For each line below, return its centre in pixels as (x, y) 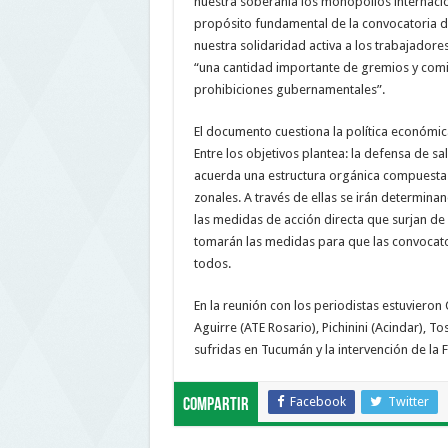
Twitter (408, 402)
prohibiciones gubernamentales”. (289, 90)
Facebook (317, 402)
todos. (212, 264)
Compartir (215, 406)
